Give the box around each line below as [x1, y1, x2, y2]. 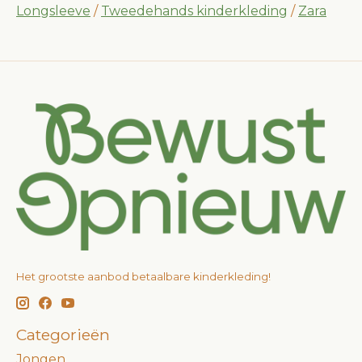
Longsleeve [16, 3, 90, 19]
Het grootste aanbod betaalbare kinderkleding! [16, 270, 271, 284]
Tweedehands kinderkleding [101, 3, 288, 19]
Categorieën [16, 324, 110, 344]
